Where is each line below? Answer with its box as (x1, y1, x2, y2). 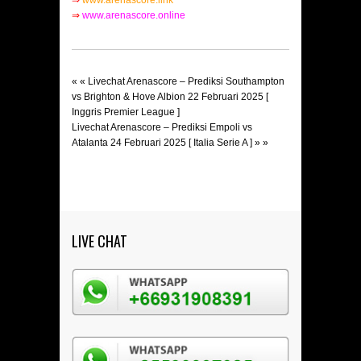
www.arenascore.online (82, 10, 185, 22)
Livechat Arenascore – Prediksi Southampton (88, 76, 284, 88)
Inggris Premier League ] (72, 106, 180, 118)
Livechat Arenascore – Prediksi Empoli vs (72, 122, 252, 134)
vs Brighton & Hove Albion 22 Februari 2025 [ (72, 91, 268, 103)
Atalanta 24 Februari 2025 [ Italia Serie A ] (72, 137, 252, 149)
